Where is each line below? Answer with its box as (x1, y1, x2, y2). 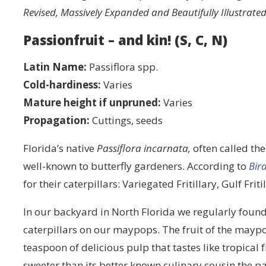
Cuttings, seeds (90, 113, 163, 127)
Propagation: (23, 113, 90, 127)
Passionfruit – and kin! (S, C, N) (23, 31, 228, 49)
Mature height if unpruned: (23, 96, 161, 109)
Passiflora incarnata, (97, 141, 191, 155)
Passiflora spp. (87, 60, 159, 74)
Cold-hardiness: (23, 78, 102, 91)
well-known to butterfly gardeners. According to (23, 159, 249, 173)
